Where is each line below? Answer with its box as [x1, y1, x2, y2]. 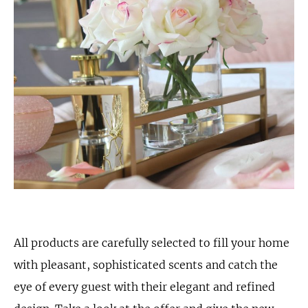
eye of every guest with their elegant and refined [14, 280, 275, 294]
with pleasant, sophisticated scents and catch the [14, 258, 278, 272]
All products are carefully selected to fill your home [14, 236, 289, 250]
